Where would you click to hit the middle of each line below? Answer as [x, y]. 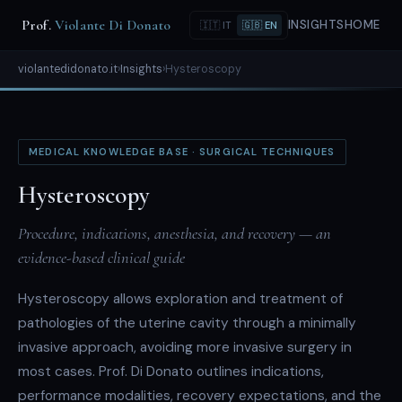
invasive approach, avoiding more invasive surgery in [185, 348]
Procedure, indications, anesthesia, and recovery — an [175, 234]
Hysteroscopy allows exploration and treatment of [180, 299]
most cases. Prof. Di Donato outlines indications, [171, 372]
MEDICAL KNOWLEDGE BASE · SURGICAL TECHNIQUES [182, 152]
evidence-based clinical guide [101, 258]
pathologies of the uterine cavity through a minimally [187, 323]
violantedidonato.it [68, 69]
